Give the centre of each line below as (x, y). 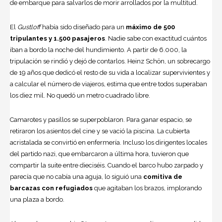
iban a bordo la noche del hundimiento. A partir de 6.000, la (98, 50)
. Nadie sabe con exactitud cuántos (156, 38)
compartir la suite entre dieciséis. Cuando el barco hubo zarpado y (107, 165)
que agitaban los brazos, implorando (147, 188)
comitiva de (163, 176)
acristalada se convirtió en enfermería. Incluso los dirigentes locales (109, 142)
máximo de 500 (150, 27)
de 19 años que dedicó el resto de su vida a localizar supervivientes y (110, 72)
